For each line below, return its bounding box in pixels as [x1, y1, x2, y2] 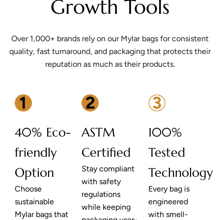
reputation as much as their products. [45, 59, 175, 69]
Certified [82, 145, 131, 161]
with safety [82, 177, 121, 187]
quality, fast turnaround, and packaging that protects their [9, 47, 211, 56]
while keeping [82, 202, 131, 212]
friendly [15, 145, 57, 161]
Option [15, 165, 54, 181]
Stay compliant [82, 164, 135, 174]
